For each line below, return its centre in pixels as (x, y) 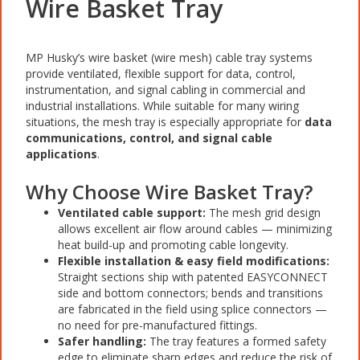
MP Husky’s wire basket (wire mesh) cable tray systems (169, 57)
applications (61, 153)
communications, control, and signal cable (149, 137)
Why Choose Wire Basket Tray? (169, 191)
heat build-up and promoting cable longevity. (173, 244)
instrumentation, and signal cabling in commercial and (166, 89)
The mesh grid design (263, 212)
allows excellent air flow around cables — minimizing (195, 228)
